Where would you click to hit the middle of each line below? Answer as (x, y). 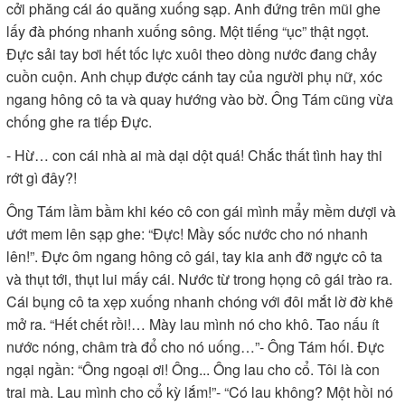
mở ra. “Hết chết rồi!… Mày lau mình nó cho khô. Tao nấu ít (193, 324)
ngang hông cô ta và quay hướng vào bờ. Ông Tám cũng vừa (200, 99)
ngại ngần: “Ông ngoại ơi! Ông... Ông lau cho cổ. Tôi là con (193, 369)
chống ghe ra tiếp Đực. (79, 122)
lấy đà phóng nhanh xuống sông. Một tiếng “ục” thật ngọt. (188, 31)
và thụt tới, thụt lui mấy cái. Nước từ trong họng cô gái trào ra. (199, 279)
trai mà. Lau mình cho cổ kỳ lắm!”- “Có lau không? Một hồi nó (200, 392)
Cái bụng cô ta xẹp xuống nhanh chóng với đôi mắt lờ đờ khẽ (200, 301)
